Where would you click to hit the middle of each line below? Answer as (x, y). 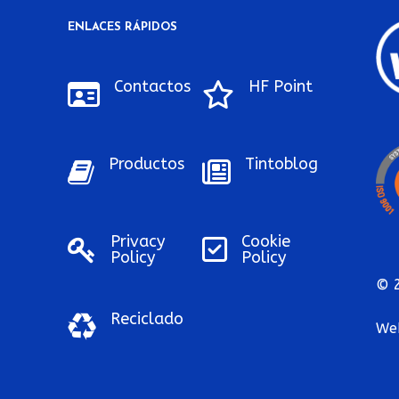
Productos (146, 164)
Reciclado (147, 319)
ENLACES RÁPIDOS (122, 28)
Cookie (266, 242)
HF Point (281, 87)
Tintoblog (282, 164)
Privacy (137, 242)
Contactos (152, 87)
